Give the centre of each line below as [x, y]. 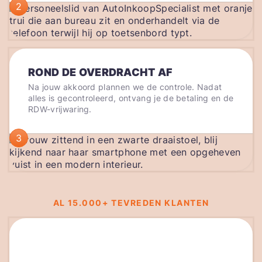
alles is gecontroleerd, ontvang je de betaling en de [131, 98]
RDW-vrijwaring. [60, 109]
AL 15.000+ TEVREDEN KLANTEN [131, 203]
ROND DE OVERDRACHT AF [101, 73]
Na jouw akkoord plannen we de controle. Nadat [125, 87]
